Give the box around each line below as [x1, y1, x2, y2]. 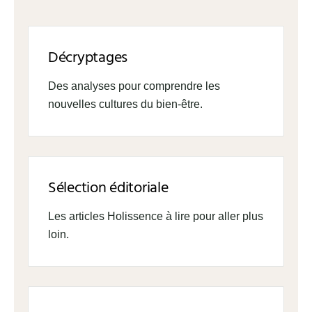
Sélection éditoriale [48, 176, 169, 201]
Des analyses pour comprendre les [48, 80, 220, 92]
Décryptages [48, 46, 127, 70]
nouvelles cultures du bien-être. [48, 98, 203, 110]
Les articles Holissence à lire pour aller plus [48, 210, 263, 222]
